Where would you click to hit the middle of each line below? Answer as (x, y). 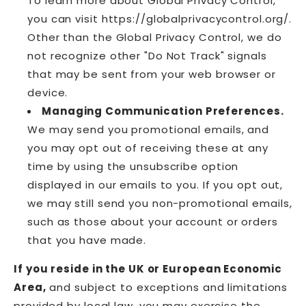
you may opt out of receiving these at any (148, 148)
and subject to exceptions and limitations (167, 287)
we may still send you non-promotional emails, (160, 203)
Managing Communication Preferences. (163, 111)
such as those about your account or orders (153, 221)
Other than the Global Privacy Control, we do (155, 37)
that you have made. (87, 240)
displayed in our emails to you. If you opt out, (155, 184)
